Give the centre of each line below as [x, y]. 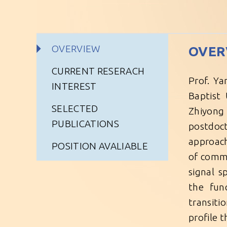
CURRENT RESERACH [98, 71]
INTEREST [74, 86]
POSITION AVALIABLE [100, 146]
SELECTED [75, 108]
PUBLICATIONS [86, 124]
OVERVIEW [76, 49]
